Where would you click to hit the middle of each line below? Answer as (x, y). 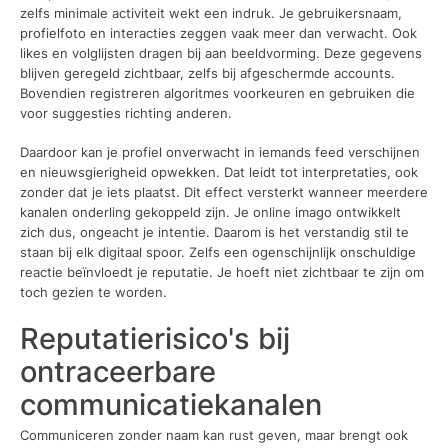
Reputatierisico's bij (155, 337)
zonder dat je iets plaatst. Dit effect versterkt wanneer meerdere (224, 192)
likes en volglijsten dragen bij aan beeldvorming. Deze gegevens (221, 52)
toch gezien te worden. (93, 292)
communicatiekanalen (171, 403)
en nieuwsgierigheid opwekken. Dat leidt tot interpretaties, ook (219, 172)
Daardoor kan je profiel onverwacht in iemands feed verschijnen (220, 152)
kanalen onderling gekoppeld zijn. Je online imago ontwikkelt (210, 212)
